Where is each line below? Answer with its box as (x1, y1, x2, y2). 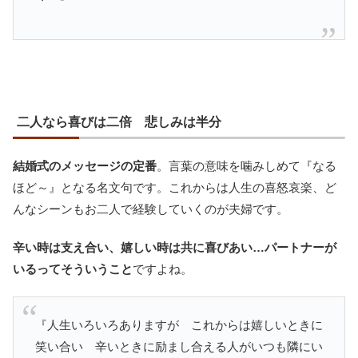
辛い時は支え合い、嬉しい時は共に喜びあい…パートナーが (13, 240, 336, 254)
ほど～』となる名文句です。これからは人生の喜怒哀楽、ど (13, 180, 336, 194)
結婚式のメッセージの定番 (13, 158, 157, 173)
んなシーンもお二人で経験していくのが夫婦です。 (13, 201, 288, 216)
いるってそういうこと (13, 261, 133, 276)
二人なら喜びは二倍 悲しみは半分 (17, 114, 221, 129)
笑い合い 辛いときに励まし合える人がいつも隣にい (35, 339, 323, 353)
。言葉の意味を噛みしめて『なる (157, 158, 336, 173)
